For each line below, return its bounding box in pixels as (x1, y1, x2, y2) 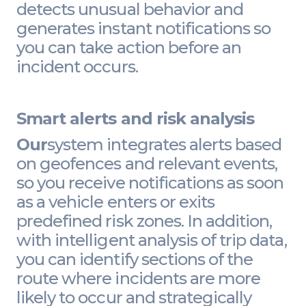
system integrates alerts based (47, 134, 282, 154)
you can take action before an (16, 37, 242, 57)
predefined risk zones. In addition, (16, 210, 273, 231)
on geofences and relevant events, (16, 153, 278, 173)
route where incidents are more (16, 268, 261, 288)
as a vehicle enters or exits (16, 191, 215, 212)
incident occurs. (16, 56, 138, 76)
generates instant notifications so (16, 18, 271, 38)
